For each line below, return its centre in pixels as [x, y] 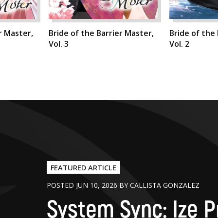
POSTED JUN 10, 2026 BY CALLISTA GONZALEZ [123, 185]
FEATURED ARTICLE [84, 168]
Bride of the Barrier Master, [101, 33]
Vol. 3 [59, 44]
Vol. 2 [179, 44]
